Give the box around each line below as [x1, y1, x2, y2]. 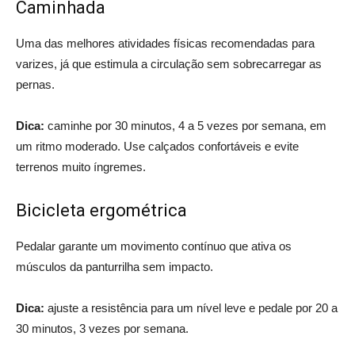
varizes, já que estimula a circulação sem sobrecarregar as [16, 56, 322, 71]
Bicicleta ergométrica [16, 200, 187, 220]
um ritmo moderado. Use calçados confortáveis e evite [16, 139, 299, 153]
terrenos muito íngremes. [16, 159, 146, 174]
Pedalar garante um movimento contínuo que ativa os [16, 239, 292, 253]
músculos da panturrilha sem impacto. [16, 259, 216, 273]
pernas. [16, 77, 58, 91]
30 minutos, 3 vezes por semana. [16, 321, 192, 335]
